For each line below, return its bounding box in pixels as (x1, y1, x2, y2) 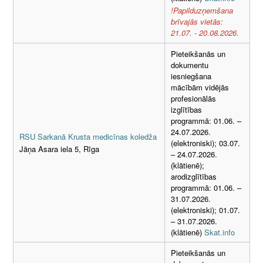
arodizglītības (171, 170, 217, 182)
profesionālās (171, 92, 216, 104)
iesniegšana (171, 70, 211, 82)
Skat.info (204, 226, 235, 238)
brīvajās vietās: (171, 16, 223, 28)
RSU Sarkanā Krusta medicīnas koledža (19, 130, 157, 142)
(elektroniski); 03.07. (171, 137, 240, 149)
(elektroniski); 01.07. (171, 204, 240, 215)
